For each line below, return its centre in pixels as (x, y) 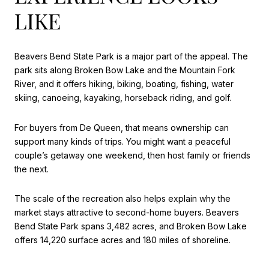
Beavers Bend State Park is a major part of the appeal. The (131, 56)
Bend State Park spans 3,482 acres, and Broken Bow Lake (131, 226)
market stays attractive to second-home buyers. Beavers (127, 213)
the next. (32, 169)
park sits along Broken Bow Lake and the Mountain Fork (125, 70)
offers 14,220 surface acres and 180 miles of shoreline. (122, 240)
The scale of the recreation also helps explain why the (122, 199)
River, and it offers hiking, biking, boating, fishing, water (124, 84)
